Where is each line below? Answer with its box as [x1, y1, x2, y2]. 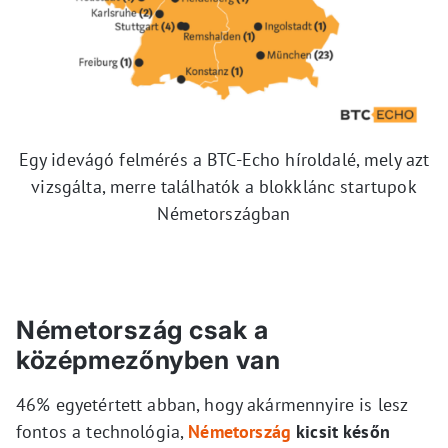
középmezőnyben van [16, 344, 280, 375]
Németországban [157, 201, 291, 225]
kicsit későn [290, 419, 390, 443]
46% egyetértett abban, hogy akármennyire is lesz [16, 392, 408, 416]
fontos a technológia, [16, 419, 189, 443]
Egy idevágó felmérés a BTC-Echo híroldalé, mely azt [18, 147, 430, 171]
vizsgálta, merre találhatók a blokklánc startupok [31, 174, 417, 198]
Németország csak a [16, 314, 268, 345]
